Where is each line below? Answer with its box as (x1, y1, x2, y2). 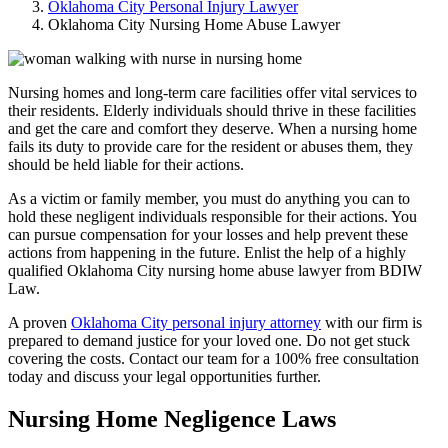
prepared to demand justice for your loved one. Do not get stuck (8, 331, 410, 349)
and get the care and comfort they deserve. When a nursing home (8, 119, 417, 137)
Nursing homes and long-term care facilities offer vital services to (8, 83, 417, 101)
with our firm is (321, 313, 422, 331)
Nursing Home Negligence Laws (8, 405, 336, 432)
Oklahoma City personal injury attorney (71, 313, 321, 331)
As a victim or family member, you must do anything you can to (8, 189, 410, 207)
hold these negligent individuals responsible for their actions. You (8, 207, 417, 225)
